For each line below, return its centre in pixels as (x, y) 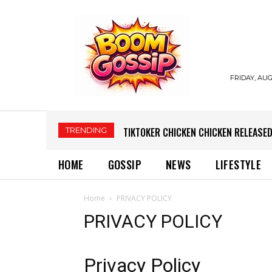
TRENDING (86, 130)
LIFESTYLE (238, 165)
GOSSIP (125, 165)
